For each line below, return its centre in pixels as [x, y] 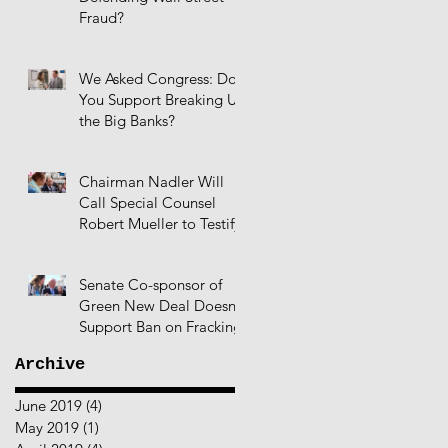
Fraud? [101, 18]
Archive [50, 365]
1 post [119, 428]
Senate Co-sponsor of [150, 285]
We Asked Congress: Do [158, 79]
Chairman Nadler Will [151, 182]
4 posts [125, 406]
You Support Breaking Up [162, 100]
